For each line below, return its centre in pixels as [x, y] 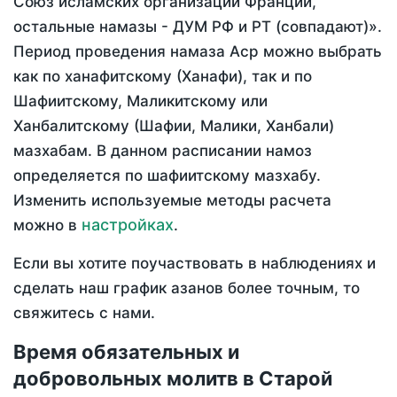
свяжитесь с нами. [84, 313]
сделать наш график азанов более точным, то [187, 288]
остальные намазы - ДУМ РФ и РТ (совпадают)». [198, 27]
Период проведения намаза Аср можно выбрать [198, 52]
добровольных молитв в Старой [173, 379]
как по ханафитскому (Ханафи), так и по [163, 77]
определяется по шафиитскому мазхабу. [167, 176]
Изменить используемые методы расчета [172, 201]
